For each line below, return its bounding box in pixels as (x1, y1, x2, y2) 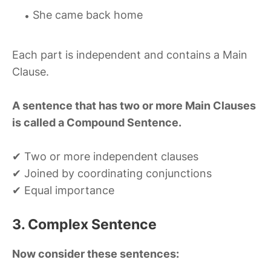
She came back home (33, 8, 143, 22)
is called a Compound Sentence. (12, 116, 181, 129)
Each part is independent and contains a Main (12, 48, 247, 62)
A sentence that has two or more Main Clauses (12, 99, 256, 113)
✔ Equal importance (12, 184, 114, 197)
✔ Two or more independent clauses (12, 150, 198, 163)
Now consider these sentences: (12, 247, 179, 261)
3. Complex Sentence (12, 216, 157, 233)
